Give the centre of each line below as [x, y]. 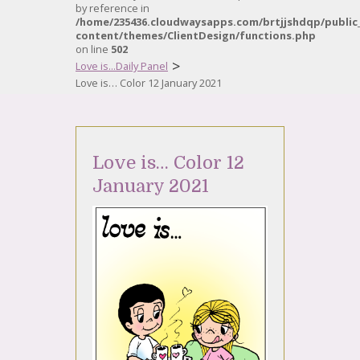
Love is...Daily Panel [122, 66]
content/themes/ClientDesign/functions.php [196, 35]
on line [93, 49]
